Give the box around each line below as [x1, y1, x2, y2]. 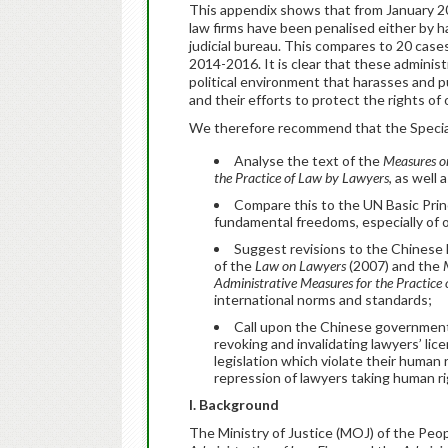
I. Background [189, 396, 279, 413]
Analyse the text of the [234, 152, 383, 169]
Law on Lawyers [255, 257, 346, 274]
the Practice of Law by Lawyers [214, 169, 389, 186]
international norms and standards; [214, 291, 432, 308]
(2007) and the [346, 257, 443, 274]
